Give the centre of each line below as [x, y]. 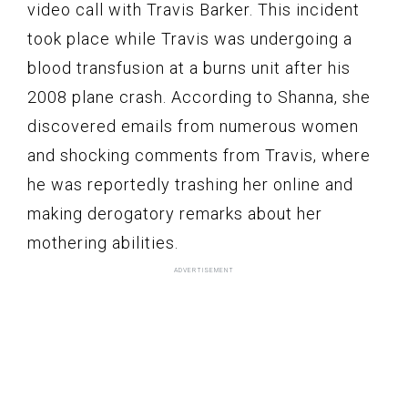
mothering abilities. [103, 243]
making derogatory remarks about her [175, 214]
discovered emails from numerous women [193, 127]
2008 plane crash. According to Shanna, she [199, 97]
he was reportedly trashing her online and [190, 185]
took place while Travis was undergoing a [190, 39]
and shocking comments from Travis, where [199, 156]
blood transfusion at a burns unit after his [189, 68]
